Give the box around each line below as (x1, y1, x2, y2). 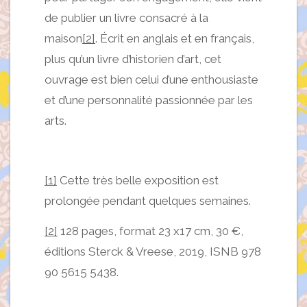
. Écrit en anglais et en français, (95, 31, 254, 45)
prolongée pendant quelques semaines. (45, 193, 251, 208)
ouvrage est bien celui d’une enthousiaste (45, 72, 258, 86)
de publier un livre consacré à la (45, 10, 208, 25)
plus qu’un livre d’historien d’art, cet (45, 51, 221, 66)
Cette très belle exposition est (57, 173, 219, 187)
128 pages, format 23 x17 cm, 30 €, (58, 223, 243, 238)
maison (45, 31, 82, 45)
